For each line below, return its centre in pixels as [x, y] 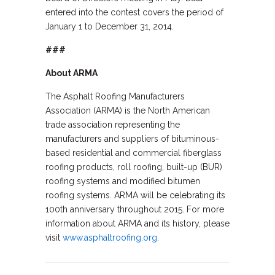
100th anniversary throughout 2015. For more [135, 209]
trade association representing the [113, 125]
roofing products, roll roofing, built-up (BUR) [134, 167]
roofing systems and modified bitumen [123, 181]
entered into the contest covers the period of [134, 12]
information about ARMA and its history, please [137, 223]
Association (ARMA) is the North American [128, 110]
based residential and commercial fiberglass [134, 153]
